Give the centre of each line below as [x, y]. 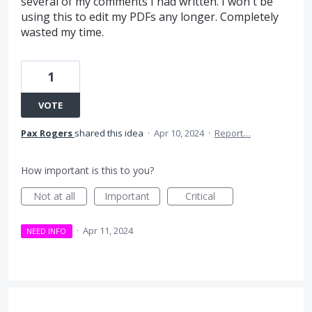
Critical [200, 196]
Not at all [54, 196]
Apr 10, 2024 [179, 133]
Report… [233, 133]
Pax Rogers [47, 133]
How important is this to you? [87, 170]
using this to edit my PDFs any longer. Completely [150, 17]
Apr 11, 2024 [108, 231]
